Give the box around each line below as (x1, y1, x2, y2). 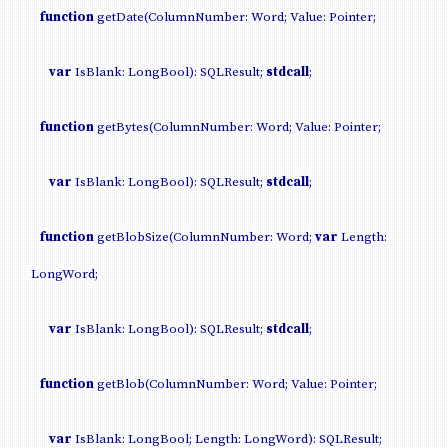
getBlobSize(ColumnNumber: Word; (94, 228, 315, 245)
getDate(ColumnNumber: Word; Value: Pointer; (94, 8, 376, 25)
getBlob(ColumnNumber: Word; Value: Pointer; (94, 375, 377, 392)
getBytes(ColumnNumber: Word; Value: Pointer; (94, 118, 381, 135)
